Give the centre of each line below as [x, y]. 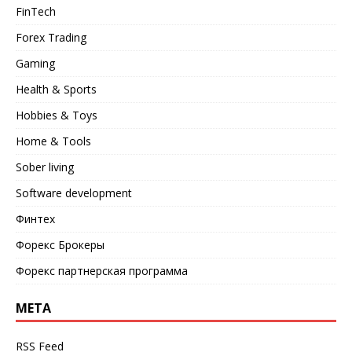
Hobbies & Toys [57, 115]
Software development [74, 192]
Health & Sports [56, 89]
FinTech [36, 11]
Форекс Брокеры [60, 244]
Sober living [45, 167]
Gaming [35, 63]
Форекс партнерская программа [102, 270]
